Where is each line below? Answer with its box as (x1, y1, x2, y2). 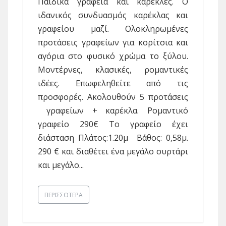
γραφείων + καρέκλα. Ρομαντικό (38, 105, 188, 117)
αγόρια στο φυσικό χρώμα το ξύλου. (38, 50, 188, 62)
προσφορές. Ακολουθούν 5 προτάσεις (38, 91, 188, 103)
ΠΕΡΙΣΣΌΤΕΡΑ (44, 190, 83, 199)
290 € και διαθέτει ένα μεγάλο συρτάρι (38, 146, 188, 157)
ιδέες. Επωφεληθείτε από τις (38, 78, 188, 89)
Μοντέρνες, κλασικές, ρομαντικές (38, 64, 188, 76)
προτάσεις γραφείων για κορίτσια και (38, 37, 188, 48)
